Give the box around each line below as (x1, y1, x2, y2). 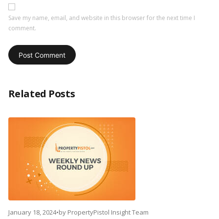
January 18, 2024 (8, 208, 56, 217)
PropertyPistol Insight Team (67, 208, 149, 217)
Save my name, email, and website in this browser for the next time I (8, 14, 195, 22)
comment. (8, 24, 36, 33)
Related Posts (8, 87, 75, 101)
